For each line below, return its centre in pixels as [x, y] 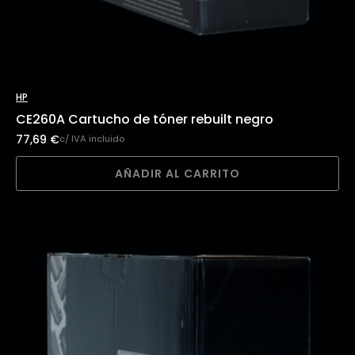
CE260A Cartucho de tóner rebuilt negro [145, 119]
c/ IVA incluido [92, 139]
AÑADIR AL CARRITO [177, 173]
